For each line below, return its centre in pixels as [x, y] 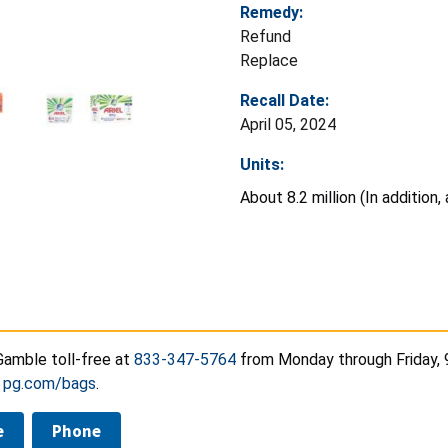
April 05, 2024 [288, 124]
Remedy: [271, 12]
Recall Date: [284, 100]
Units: [262, 164]
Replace [269, 60]
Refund [265, 36]
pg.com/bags [49, 383]
